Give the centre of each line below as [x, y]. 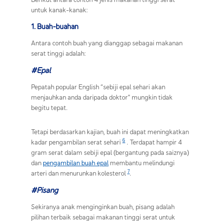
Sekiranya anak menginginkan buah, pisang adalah [103, 206]
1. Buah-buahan [55, 26]
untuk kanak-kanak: [59, 10]
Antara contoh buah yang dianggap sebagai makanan [107, 43]
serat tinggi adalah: [58, 53]
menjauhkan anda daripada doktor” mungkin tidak [102, 97]
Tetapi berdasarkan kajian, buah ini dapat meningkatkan [110, 131]
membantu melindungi [142, 163]
